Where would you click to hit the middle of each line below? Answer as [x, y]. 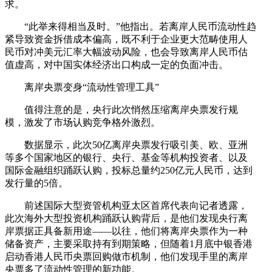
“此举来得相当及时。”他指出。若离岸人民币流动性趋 [140, 26]
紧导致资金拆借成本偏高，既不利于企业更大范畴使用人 [126, 39]
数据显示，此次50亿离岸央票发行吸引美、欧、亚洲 [136, 144]
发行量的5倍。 [36, 183]
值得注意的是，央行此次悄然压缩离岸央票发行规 [131, 109]
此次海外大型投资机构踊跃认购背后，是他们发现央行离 [126, 218]
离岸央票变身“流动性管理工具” [92, 87]
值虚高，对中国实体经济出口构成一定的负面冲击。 [117, 64]
